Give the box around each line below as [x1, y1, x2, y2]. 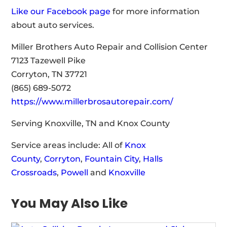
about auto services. [11, 20, 95, 30]
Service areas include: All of [11, 140, 125, 150]
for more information [110, 6, 200, 16]
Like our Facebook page [11, 6, 111, 16]
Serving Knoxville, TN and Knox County [11, 118, 170, 128]
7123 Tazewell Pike [11, 55, 86, 65]
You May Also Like [11, 194, 128, 212]
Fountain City [85, 154, 139, 164]
